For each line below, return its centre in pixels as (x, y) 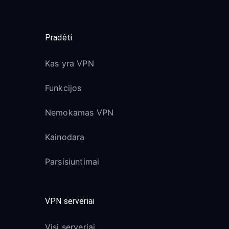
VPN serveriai (70, 201)
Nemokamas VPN (79, 112)
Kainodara (65, 137)
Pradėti (59, 38)
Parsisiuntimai (72, 162)
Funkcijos (63, 88)
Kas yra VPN (70, 63)
